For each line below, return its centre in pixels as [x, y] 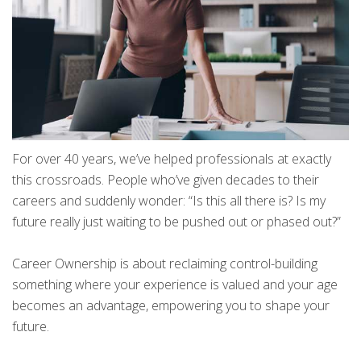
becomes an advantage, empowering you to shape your [171, 306]
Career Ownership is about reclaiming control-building [165, 264]
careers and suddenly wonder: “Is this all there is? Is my [169, 201]
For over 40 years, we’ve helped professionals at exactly [172, 159]
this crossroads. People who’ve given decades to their [166, 180]
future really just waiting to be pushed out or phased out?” [176, 222]
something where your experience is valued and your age [175, 285]
